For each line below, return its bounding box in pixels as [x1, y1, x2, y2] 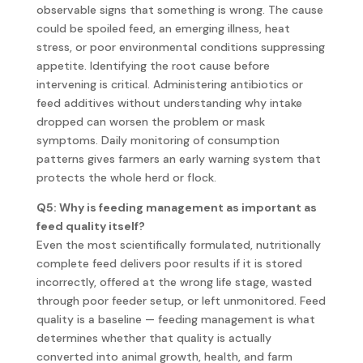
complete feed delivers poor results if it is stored [36, 255, 302, 271]
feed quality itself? [36, 218, 145, 233]
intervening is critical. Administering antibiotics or [36, 76, 303, 92]
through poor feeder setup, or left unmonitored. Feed [36, 293, 326, 308]
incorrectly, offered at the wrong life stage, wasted [36, 274, 312, 289]
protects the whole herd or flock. [36, 169, 216, 185]
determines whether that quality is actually [36, 330, 271, 345]
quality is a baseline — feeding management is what [36, 311, 315, 327]
